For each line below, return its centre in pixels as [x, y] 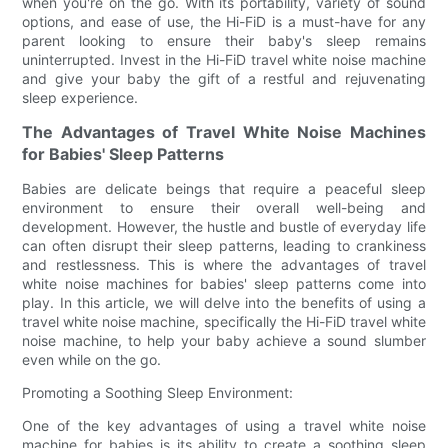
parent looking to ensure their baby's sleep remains [224, 40]
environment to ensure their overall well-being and [224, 207]
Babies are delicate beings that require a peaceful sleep [224, 188]
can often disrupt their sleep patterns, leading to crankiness [224, 245]
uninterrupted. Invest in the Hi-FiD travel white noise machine [224, 59]
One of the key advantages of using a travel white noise [224, 425]
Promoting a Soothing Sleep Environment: [158, 392]
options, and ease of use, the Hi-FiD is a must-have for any [224, 21]
